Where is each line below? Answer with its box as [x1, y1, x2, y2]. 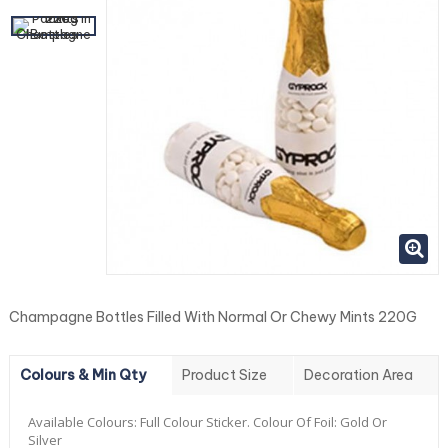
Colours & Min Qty [20, 366, 146, 385]
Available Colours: [28, 413, 140, 432]
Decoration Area [303, 366, 413, 385]
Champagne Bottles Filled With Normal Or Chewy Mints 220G [9, 308, 417, 327]
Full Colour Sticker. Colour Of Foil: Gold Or [140, 413, 387, 432]
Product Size [182, 366, 268, 385]
